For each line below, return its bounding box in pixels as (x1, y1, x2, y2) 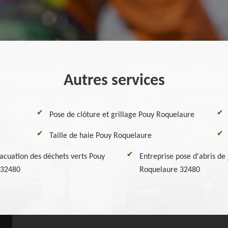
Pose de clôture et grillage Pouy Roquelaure (49, 111, 195, 120)
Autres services (63, 73, 165, 90)
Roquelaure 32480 (139, 166, 200, 175)
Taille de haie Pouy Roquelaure (49, 132, 152, 140)
